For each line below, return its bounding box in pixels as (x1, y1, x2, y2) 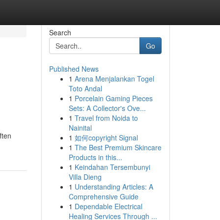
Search (49, 27, 71, 37)
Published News (49, 64, 99, 74)
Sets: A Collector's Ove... (68, 103, 146, 113)
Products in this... (68, 152, 122, 162)
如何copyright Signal (74, 133, 138, 142)
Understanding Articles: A (74, 182, 153, 192)
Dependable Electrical (74, 201, 142, 211)
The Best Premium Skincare (74, 142, 162, 152)
